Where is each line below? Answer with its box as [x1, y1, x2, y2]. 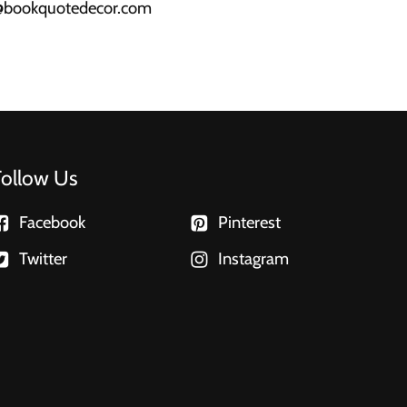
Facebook [19, 212, 85, 233]
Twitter [19, 248, 67, 270]
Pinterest [218, 212, 281, 233]
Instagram [218, 248, 289, 270]
